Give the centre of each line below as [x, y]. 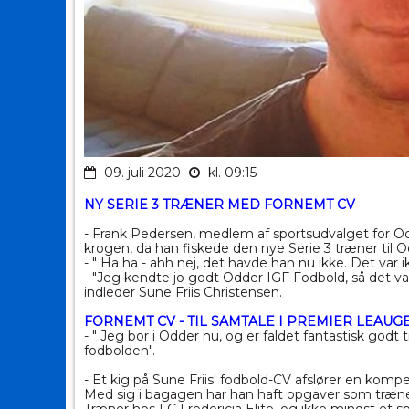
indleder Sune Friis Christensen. [183, 293]
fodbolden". [120, 351]
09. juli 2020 [142, 173]
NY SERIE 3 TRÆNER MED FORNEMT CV [220, 205]
